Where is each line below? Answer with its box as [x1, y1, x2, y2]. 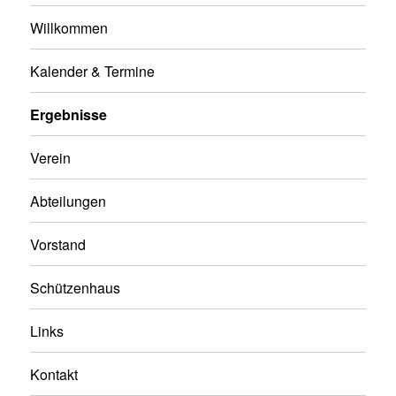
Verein [30, 147, 72, 168]
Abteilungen [30, 190, 107, 211]
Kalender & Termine [30, 60, 156, 81]
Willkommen [30, 17, 109, 38]
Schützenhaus [30, 277, 121, 298]
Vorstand [30, 233, 87, 255]
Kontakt [30, 363, 79, 385]
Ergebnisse [30, 103, 108, 125]
